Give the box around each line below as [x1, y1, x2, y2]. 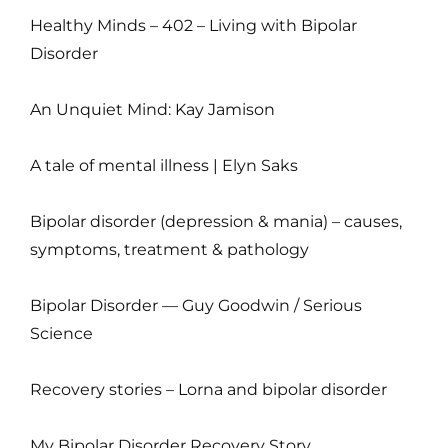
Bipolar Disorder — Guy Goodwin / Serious [30, 296, 362, 316]
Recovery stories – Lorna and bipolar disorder [30, 380, 387, 400]
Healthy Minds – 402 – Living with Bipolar [30, 16, 357, 36]
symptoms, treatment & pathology [30, 240, 309, 260]
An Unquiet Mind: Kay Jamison [30, 100, 275, 120]
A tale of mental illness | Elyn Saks [30, 156, 298, 176]
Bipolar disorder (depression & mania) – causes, [30, 212, 402, 232]
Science [30, 324, 93, 344]
